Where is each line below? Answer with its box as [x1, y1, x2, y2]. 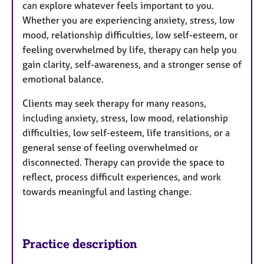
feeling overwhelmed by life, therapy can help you [22, 44, 237, 56]
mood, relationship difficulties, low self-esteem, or [22, 29, 238, 41]
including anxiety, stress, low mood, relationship [22, 112, 228, 124]
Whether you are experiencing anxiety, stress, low [22, 14, 235, 27]
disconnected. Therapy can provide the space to [22, 156, 225, 169]
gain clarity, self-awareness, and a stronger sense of [22, 58, 242, 71]
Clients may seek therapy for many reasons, [22, 97, 206, 110]
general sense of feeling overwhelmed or [22, 141, 198, 154]
